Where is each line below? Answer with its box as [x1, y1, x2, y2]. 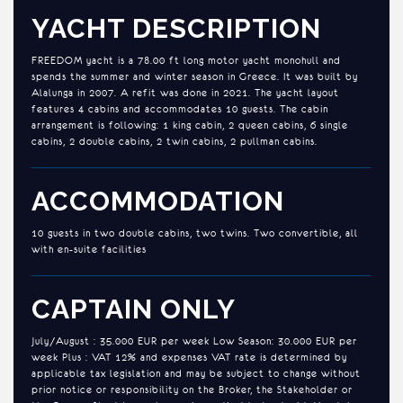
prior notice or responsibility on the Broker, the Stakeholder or [31, 383, 353, 395]
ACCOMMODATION [31, 185, 284, 217]
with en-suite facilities [31, 243, 147, 255]
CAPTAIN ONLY [31, 293, 236, 325]
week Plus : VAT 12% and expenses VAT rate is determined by [31, 351, 347, 363]
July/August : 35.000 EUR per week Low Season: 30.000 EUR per [31, 335, 357, 346]
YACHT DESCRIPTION [31, 13, 321, 44]
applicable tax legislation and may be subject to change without [31, 367, 361, 379]
